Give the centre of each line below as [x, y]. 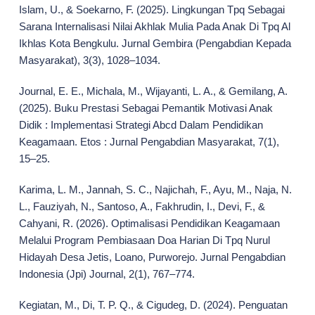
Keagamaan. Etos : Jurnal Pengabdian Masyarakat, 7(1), [149, 142]
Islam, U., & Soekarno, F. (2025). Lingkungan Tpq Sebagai [152, 10]
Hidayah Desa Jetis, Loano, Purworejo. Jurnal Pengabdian [152, 257]
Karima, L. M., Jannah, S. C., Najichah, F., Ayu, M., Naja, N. [155, 190]
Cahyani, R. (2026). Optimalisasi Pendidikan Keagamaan [149, 224]
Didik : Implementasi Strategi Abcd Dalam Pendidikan [141, 125]
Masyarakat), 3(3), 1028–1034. [89, 60]
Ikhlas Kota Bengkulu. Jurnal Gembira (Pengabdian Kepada [155, 44]
